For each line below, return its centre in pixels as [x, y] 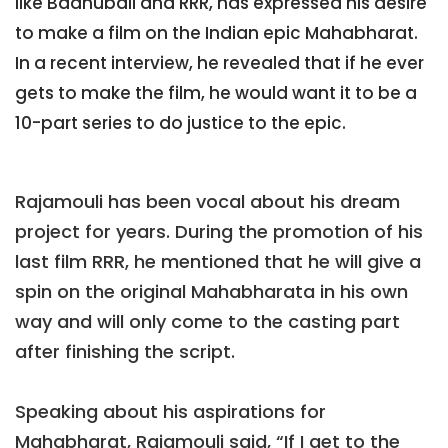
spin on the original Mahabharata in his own [211, 292]
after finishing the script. [125, 352]
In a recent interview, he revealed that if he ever [219, 63]
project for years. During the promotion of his [219, 232]
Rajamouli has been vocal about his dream [207, 202]
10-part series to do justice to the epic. [180, 123]
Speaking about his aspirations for [170, 412]
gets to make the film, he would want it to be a [216, 93]
